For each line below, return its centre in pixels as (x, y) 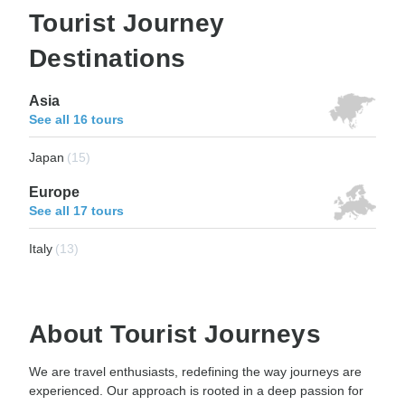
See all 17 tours (76, 211)
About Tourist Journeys (175, 334)
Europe (54, 193)
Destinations (108, 59)
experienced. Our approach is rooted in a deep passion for (196, 391)
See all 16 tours (76, 120)
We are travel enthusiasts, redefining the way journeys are (195, 372)
